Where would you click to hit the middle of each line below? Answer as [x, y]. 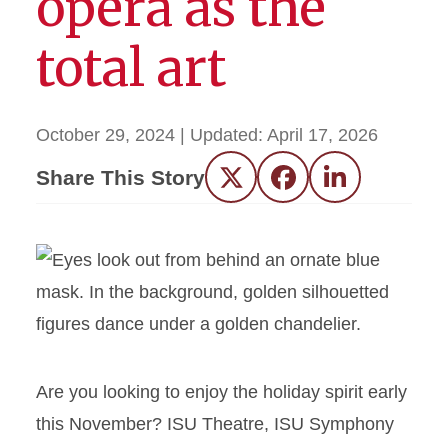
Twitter [257, 184]
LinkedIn [368, 184]
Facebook [322, 184]
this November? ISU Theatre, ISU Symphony [215, 424]
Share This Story [120, 177]
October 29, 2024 [105, 135]
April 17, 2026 [322, 135]
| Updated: [223, 135]
